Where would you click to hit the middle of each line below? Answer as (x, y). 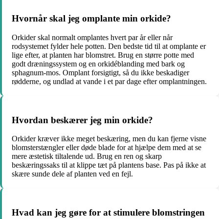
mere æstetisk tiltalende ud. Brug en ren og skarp (87, 156)
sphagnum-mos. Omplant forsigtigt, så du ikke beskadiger (100, 73)
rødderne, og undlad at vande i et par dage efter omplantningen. (109, 81)
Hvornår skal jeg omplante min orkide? (91, 19)
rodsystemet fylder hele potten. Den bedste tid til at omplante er (109, 46)
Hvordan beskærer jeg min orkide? (82, 120)
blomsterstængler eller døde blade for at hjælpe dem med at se (107, 148)
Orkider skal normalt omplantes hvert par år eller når (92, 37)
